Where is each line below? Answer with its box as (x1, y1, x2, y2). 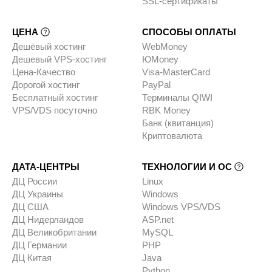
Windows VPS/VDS (141, 202, 220, 212)
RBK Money (141, 105, 191, 116)
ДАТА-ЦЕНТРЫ (12, 161, 80, 172)
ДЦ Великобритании (12, 227, 97, 238)
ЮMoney (141, 54, 178, 65)
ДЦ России (12, 176, 57, 187)
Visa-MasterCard (141, 67, 210, 78)
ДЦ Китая (12, 253, 52, 263)
